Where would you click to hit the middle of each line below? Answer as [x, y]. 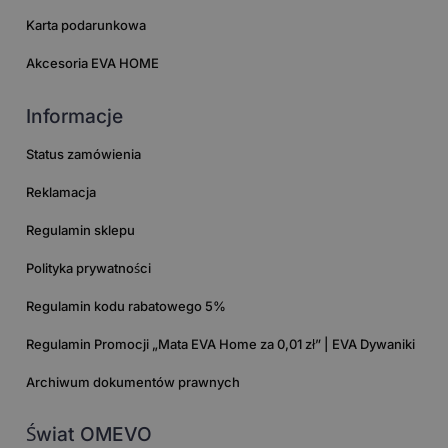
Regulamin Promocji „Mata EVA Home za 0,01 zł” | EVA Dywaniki [221, 343]
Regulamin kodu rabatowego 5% [126, 305]
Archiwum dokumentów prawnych [133, 381]
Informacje [75, 115]
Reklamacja [61, 191]
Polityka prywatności [89, 267]
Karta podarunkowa [86, 24]
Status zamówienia [84, 153]
